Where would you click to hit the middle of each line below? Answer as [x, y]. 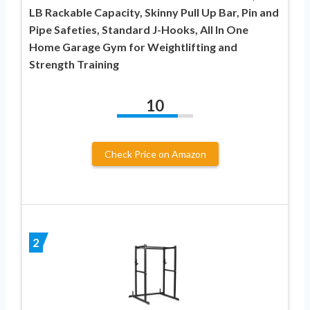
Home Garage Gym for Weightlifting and [133, 46]
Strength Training [74, 64]
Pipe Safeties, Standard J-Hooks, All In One [139, 29]
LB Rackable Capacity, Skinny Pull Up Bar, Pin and [154, 12]
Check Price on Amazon [155, 154]
